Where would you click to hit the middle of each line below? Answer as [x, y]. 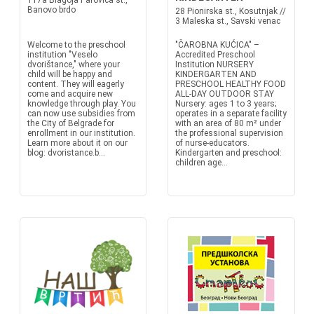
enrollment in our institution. [81, 133]
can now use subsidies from [81, 114]
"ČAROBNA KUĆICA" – [217, 45]
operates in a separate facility [231, 114]
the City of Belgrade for [70, 123]
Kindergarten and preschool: [228, 153]
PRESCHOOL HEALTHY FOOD [231, 84]
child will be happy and [69, 74]
